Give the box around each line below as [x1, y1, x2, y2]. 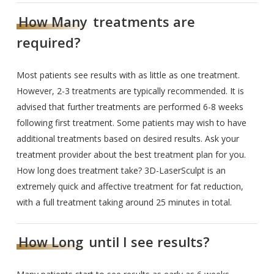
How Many [18, 12, 88, 31]
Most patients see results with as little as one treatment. [17, 68, 240, 81]
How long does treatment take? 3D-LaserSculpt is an [17, 164, 226, 176]
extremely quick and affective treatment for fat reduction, [17, 180, 244, 192]
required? [17, 32, 81, 51]
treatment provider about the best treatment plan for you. [17, 148, 246, 160]
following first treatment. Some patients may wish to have [17, 116, 247, 128]
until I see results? [85, 232, 210, 251]
